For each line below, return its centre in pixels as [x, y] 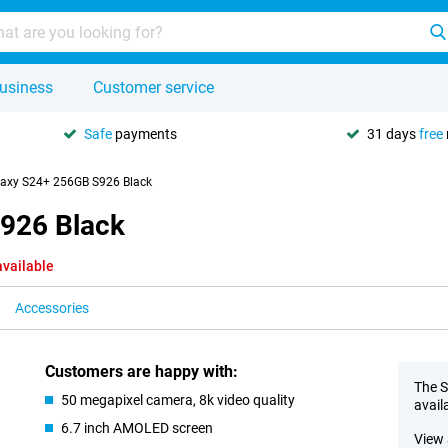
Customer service [153, 87]
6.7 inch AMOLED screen [137, 428]
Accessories [52, 308]
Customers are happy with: [142, 371]
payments [144, 133]
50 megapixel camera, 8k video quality [178, 400]
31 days [393, 133]
